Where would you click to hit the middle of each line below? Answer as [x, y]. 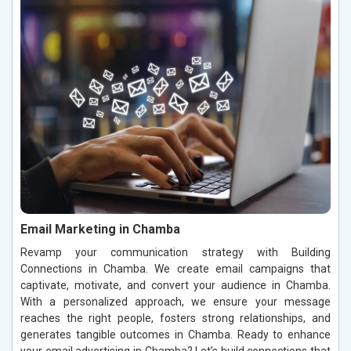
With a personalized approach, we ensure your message [175, 301]
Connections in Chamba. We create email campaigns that [175, 268]
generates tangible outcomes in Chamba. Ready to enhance [175, 334]
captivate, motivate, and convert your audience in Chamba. [175, 285]
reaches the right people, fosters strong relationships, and [175, 318]
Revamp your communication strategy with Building [175, 252]
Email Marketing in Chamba [100, 229]
